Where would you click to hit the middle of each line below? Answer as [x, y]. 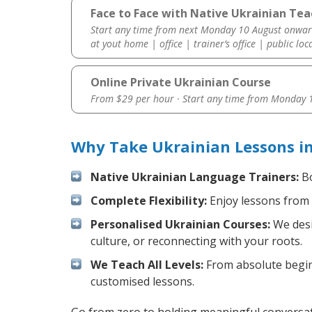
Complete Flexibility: [149, 201]
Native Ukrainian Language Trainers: [195, 177]
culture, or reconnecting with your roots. [196, 241]
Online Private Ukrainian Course [180, 83]
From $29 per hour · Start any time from [180, 99]
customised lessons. [142, 282]
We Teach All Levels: [147, 265]
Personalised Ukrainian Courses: [180, 225]
